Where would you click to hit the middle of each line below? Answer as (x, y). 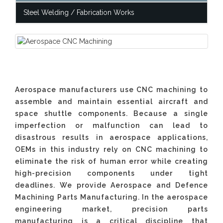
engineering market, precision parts (111, 209)
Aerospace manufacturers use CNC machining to (111, 90)
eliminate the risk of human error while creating (111, 161)
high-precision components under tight (111, 173)
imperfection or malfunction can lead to (111, 125)
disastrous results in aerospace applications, (111, 137)
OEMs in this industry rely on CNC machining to (111, 149)
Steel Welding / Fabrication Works (79, 12)
